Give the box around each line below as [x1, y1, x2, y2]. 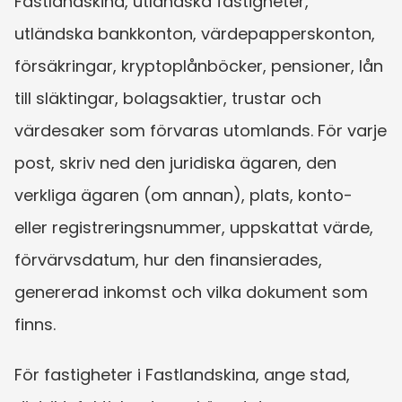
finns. [14, 312, 56, 336]
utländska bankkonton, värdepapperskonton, [14, 22, 375, 45]
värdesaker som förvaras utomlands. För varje [14, 118, 387, 142]
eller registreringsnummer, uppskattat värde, [14, 215, 373, 239]
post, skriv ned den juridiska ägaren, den [14, 151, 336, 174]
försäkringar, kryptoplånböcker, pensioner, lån [14, 54, 383, 77]
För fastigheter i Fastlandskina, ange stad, [14, 363, 350, 386]
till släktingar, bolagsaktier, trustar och [14, 86, 321, 109]
